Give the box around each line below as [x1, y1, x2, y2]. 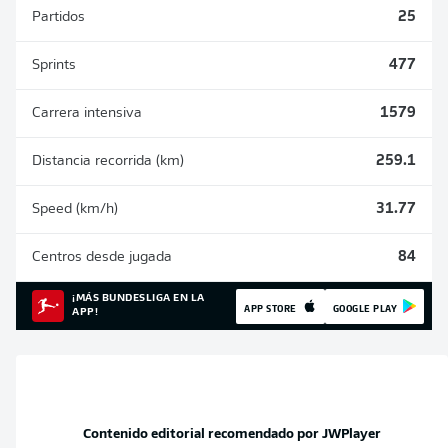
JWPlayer [322, 428, 381, 442]
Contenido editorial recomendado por [83, 428, 322, 442]
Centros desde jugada [32, 250, 172, 265]
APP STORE [244, 300, 297, 315]
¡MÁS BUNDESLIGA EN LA [72, 293, 205, 304]
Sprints [32, 58, 76, 73]
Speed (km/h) [32, 202, 118, 217]
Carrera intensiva [32, 106, 142, 121]
